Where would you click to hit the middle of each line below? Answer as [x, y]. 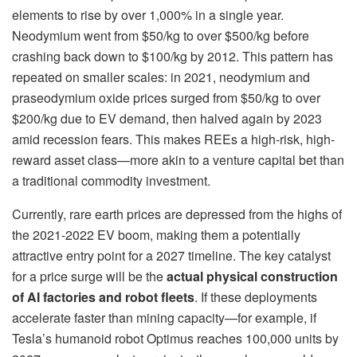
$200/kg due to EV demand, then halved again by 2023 [167, 119]
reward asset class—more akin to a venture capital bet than [178, 160]
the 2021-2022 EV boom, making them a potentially [156, 235]
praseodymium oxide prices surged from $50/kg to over [166, 98]
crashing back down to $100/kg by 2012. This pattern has [173, 57]
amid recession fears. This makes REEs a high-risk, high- [173, 139]
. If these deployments [256, 297]
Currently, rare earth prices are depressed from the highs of [177, 214]
